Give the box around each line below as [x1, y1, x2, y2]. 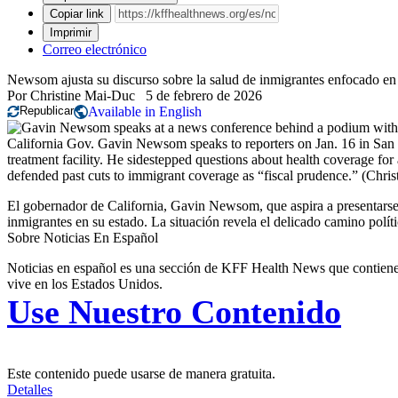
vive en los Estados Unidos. [7, 276, 163, 292]
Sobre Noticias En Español [7, 230, 158, 246]
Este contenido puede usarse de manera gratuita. [7, 366, 275, 382]
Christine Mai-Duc [30, 88, 135, 104]
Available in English [88, 104, 202, 120]
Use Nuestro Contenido [7, 293, 341, 331]
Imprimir [50, 26, 92, 40]
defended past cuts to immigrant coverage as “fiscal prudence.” [7, 168, 362, 184]
